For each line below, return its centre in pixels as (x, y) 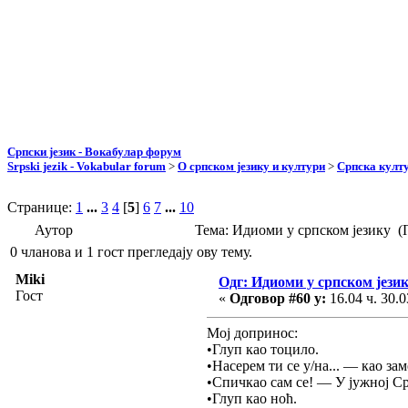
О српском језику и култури (251, 166)
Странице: (41, 207)
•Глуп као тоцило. (263, 349)
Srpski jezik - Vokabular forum (87, 166)
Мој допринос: (252, 332)
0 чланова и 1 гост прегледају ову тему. (131, 251)
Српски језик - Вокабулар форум (94, 151)
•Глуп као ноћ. (252, 398)
